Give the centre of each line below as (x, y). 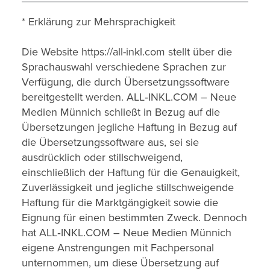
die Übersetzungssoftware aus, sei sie (110, 142)
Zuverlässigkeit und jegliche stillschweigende (128, 187)
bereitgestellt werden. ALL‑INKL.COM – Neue (129, 97)
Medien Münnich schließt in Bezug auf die (121, 112)
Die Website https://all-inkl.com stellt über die (127, 52)
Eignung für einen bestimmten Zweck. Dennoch (134, 218)
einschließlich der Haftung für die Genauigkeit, (131, 172)
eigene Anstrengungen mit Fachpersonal (118, 248)
